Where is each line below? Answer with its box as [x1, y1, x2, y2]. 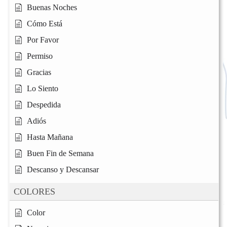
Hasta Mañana [27, 132, 73, 141]
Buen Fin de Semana [27, 148, 94, 158]
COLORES [14, 186, 55, 197]
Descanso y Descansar [27, 165, 99, 174]
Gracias [27, 67, 51, 77]
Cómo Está [27, 19, 62, 28]
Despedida [27, 100, 61, 109]
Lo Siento [27, 84, 58, 93]
